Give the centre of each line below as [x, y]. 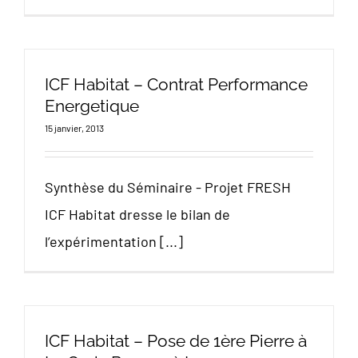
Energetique [92, 106]
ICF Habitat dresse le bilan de [137, 214]
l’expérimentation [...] [114, 241]
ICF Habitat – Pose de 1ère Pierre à [176, 341]
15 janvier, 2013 [74, 128]
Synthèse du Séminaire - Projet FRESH [168, 187]
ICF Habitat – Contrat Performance [176, 84]
